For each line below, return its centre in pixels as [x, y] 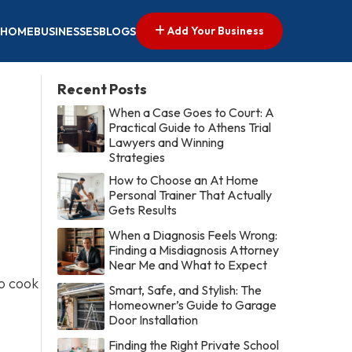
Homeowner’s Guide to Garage [193, 304]
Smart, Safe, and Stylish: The [185, 290]
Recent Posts [103, 89]
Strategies [137, 157]
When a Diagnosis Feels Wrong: [193, 235]
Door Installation [154, 319]
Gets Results [143, 209]
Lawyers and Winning [167, 142]
